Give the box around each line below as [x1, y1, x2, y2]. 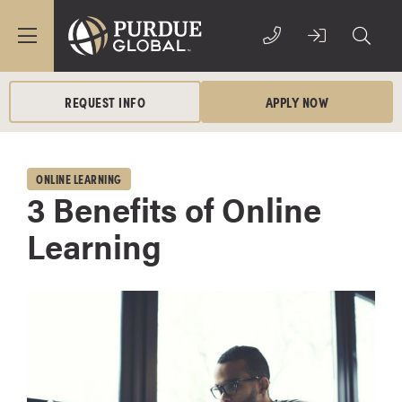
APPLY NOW [265, 92, 329, 111]
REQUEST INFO [65, 92, 145, 111]
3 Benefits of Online [27, 184, 321, 232]
